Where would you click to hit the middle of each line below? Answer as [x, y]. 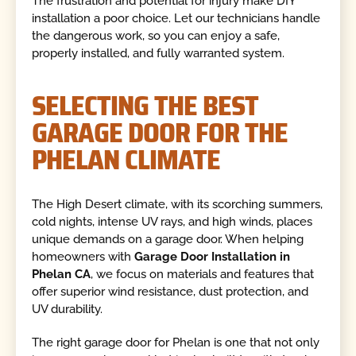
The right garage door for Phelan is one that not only [176, 343]
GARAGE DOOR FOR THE [160, 132]
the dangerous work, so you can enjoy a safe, [156, 36]
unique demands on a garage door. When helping [168, 239]
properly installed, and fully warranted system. [159, 54]
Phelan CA [62, 274]
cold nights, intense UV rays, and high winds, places [172, 221]
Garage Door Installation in [213, 256]
